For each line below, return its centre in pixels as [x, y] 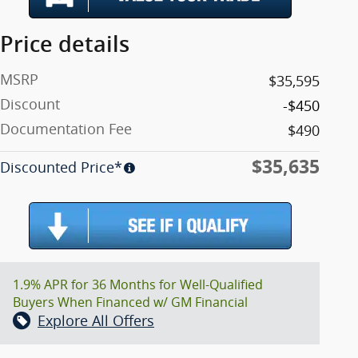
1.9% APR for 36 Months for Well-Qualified [138, 284]
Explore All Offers [96, 320]
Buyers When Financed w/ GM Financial [130, 302]
